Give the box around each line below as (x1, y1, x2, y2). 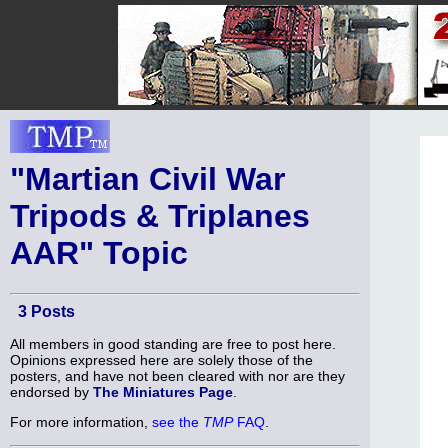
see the (152, 414, 203, 431)
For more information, (10, 414, 152, 431)
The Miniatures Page (93, 383, 233, 400)
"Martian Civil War (10, 161, 285, 197)
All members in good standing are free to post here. (10, 335, 336, 352)
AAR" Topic (10, 235, 188, 271)
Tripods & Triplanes (10, 198, 310, 234)
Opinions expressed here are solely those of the (10, 351, 313, 368)
